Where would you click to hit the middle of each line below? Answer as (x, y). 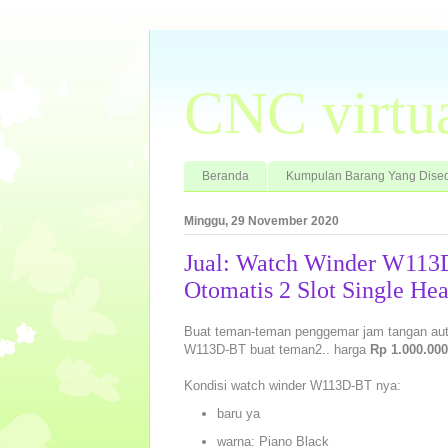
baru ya (238, 414)
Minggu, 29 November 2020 (261, 220)
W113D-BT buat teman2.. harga (277, 350)
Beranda (225, 175)
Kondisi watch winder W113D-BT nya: (292, 386)
